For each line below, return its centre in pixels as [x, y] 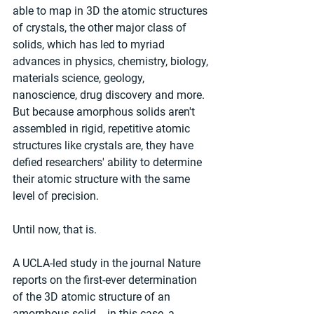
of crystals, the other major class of [101, 28]
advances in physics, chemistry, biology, [112, 62]
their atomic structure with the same [103, 179]
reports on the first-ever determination [106, 280]
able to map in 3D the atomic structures [111, 11]
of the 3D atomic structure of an [93, 297]
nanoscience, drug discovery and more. [110, 95]
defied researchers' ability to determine [109, 163]
